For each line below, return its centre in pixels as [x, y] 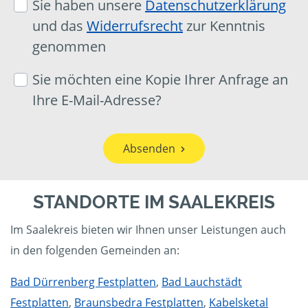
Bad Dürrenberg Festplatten [83, 282]
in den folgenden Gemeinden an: [95, 251]
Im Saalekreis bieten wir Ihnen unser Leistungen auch [148, 230]
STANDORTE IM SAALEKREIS [154, 202]
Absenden [149, 149]
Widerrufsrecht [135, 26]
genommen [69, 47]
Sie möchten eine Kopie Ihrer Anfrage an [160, 80]
